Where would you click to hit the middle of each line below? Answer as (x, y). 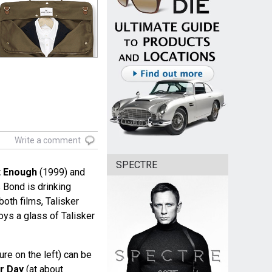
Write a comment (47, 141)
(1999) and (61, 172)
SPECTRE (136, 165)
